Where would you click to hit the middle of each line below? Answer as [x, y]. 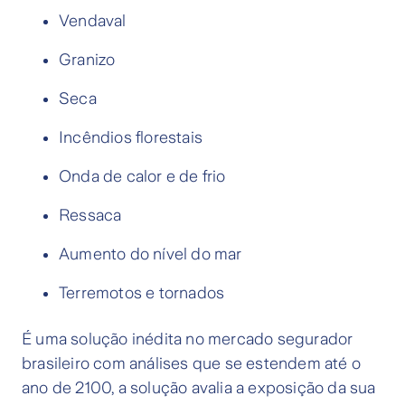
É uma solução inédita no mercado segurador [188, 339]
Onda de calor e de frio [142, 177]
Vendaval [93, 21]
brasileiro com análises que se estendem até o [192, 364]
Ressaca [90, 216]
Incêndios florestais [131, 138]
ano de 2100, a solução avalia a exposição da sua [199, 388]
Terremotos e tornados [142, 293]
